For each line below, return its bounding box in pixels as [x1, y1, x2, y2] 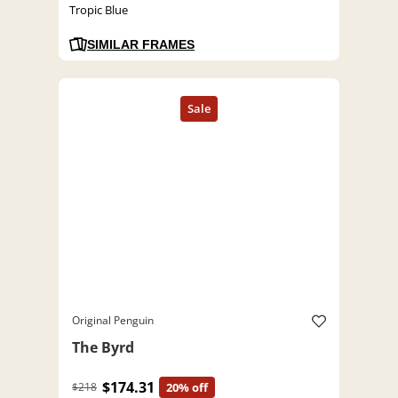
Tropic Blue [69, 2, 128, 19]
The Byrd [72, 338, 134, 358]
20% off [166, 379, 208, 396]
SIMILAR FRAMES [87, 37, 195, 52]
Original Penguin [72, 313, 154, 329]
